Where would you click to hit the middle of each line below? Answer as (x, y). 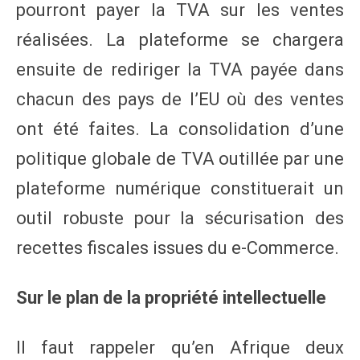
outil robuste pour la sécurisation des (180, 218)
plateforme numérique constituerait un (180, 188)
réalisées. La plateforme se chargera (180, 39)
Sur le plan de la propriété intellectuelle (171, 297)
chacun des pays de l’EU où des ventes (180, 99)
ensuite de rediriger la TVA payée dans (180, 69)
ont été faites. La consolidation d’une (180, 129)
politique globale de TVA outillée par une (180, 158)
